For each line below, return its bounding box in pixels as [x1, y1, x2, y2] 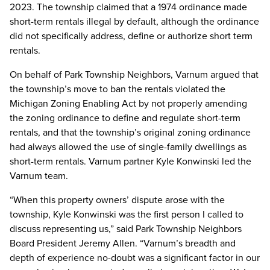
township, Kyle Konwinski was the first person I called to [10, 207, 243, 221]
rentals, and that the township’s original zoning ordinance [10, 125, 251, 139]
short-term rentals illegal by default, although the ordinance [10, 14, 259, 28]
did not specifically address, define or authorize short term [10, 29, 253, 43]
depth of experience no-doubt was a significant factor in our [10, 251, 260, 265]
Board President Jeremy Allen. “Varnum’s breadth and [10, 236, 236, 250]
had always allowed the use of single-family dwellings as [10, 140, 246, 154]
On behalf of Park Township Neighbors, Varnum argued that [10, 67, 259, 81]
